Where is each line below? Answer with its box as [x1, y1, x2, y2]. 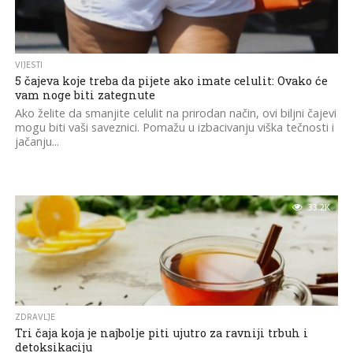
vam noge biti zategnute [14, 87, 155, 102]
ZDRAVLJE [14, 310, 55, 324]
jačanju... [14, 134, 59, 149]
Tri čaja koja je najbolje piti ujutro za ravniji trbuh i [14, 325, 308, 340]
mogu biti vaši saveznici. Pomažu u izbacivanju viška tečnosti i [14, 120, 334, 135]
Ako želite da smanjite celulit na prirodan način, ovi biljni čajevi [14, 106, 336, 121]
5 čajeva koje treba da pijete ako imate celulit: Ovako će [14, 73, 328, 88]
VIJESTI [14, 58, 43, 72]
